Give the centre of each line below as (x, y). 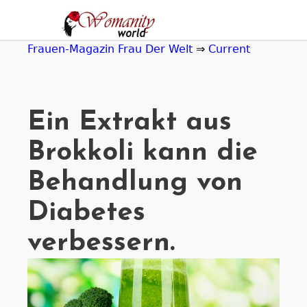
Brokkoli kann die (143, 153)
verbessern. (101, 243)
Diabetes (86, 213)
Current (229, 49)
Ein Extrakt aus (130, 123)
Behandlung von (135, 183)
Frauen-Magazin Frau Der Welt (110, 49)
